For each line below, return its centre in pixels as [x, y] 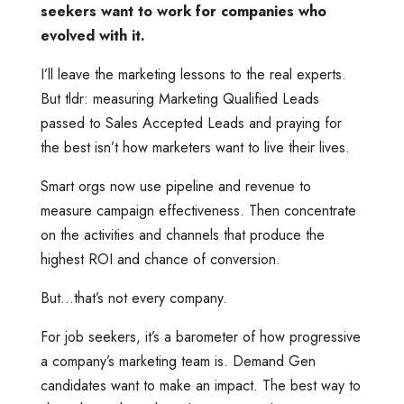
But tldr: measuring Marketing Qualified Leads [179, 98]
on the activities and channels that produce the [182, 234]
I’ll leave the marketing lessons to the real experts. [193, 74]
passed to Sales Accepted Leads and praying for [191, 123]
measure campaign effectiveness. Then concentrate [198, 210]
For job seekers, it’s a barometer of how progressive [200, 336]
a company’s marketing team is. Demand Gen [178, 361]
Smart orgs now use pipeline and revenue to [175, 186]
